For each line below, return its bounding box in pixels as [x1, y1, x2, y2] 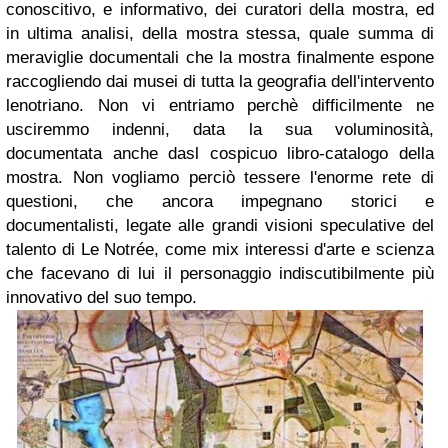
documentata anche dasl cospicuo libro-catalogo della [6, 144, 434, 164]
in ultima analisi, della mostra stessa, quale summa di [6, 24, 434, 44]
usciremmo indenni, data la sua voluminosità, [6, 120, 434, 140]
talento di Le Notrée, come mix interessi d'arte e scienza [6, 240, 434, 260]
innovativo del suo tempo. [6, 288, 197, 308]
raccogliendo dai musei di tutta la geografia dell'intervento [6, 72, 434, 92]
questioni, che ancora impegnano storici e [6, 192, 434, 212]
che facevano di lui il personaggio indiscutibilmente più [6, 264, 434, 284]
